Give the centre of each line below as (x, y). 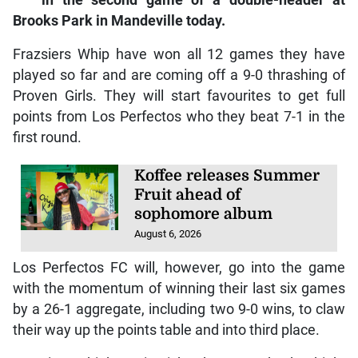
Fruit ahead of (188, 195)
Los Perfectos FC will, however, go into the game (179, 267)
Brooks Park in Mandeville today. (119, 21)
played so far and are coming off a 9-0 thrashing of (179, 76)
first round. (47, 138)
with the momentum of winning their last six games (179, 288)
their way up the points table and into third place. (166, 330)
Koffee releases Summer (227, 176)
